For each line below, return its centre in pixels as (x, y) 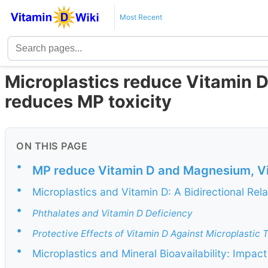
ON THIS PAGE (52, 146)
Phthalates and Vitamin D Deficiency (112, 213)
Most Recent (141, 17)
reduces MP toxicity (88, 102)
